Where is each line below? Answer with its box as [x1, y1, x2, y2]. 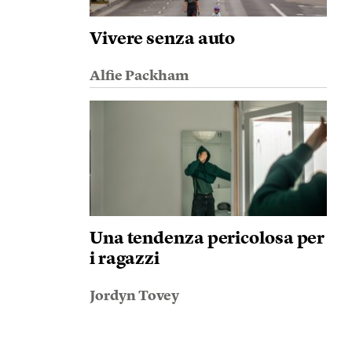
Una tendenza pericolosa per [89, 230, 325, 247]
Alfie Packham [89, 69, 189, 83]
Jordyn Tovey [89, 289, 179, 303]
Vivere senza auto [89, 31, 236, 48]
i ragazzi [89, 251, 160, 268]
